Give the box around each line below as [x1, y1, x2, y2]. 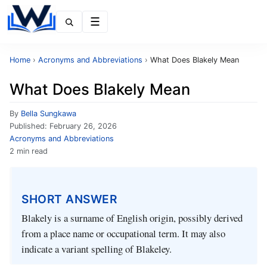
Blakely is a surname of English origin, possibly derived [21, 211, 243, 225]
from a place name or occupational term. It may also [21, 226, 225, 241]
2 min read [10, 147, 48, 156]
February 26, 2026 [49, 122, 117, 131]
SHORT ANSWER [21, 191, 117, 206]
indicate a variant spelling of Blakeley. [21, 242, 172, 256]
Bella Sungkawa [21, 109, 76, 118]
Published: [10, 122, 49, 131]
